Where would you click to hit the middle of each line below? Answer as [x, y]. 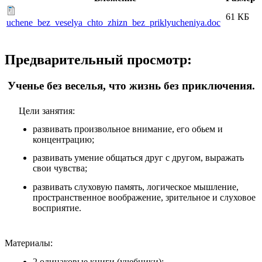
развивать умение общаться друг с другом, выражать [138, 158]
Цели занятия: [47, 111]
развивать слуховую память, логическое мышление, [136, 187]
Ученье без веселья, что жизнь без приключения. [131, 86]
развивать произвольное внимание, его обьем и [128, 129]
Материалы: [29, 243]
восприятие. [57, 208]
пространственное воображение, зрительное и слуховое [144, 197]
